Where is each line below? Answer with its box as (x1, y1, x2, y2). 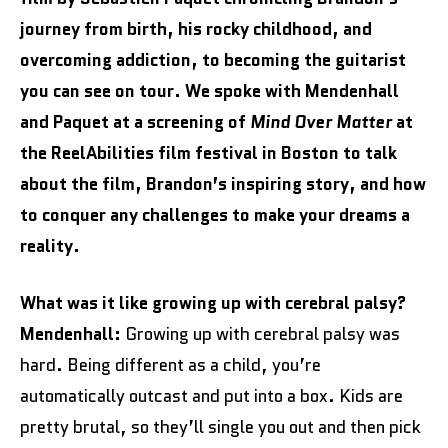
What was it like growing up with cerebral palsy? (20, 290, 406, 315)
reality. (20, 233, 80, 258)
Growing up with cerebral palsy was (121, 321, 400, 346)
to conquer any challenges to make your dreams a (20, 202, 410, 227)
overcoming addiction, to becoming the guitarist (20, 47, 406, 72)
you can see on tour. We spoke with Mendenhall (20, 78, 399, 103)
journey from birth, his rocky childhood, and (20, 16, 372, 41)
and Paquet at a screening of (20, 109, 250, 134)
